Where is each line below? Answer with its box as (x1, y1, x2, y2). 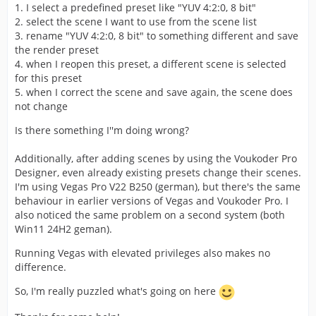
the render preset (15, 43, 99, 56)
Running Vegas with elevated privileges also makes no (15, 246, 270, 260)
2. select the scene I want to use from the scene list (15, 15, 257, 28)
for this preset (15, 71, 82, 85)
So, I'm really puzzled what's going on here (15, 284, 219, 298)
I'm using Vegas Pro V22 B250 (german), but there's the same (15, 180, 300, 193)
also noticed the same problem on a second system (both (15, 208, 285, 221)
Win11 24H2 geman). (15, 222, 112, 236)
